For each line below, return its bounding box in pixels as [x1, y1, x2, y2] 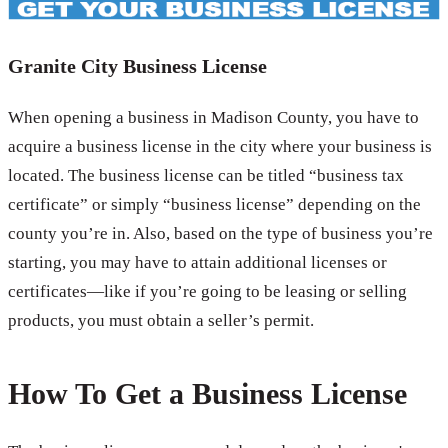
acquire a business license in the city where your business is [8, 137, 432, 157]
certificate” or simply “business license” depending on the [8, 195, 421, 215]
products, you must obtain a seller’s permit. [8, 311, 314, 331]
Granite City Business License [8, 55, 267, 78]
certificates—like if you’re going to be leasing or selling [8, 282, 407, 302]
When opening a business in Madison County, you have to [8, 108, 419, 128]
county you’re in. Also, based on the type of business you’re [8, 224, 433, 244]
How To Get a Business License [8, 377, 407, 411]
